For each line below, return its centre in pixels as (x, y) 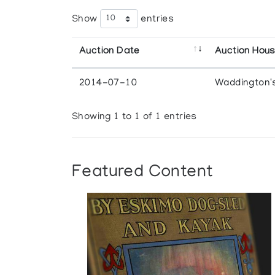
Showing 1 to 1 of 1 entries (134, 118)
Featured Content (142, 172)
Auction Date (110, 52)
